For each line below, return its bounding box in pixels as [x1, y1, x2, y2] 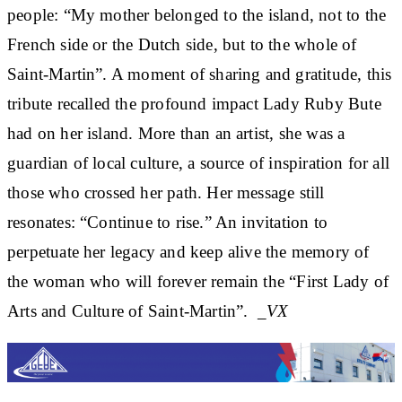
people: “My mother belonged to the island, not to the [7, 4, 387, 24]
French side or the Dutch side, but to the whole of [7, 34, 357, 54]
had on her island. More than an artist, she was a [7, 123, 345, 143]
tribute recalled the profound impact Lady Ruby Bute [7, 93, 381, 113]
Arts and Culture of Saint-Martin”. [7, 301, 258, 320]
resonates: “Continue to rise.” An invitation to [7, 212, 328, 232]
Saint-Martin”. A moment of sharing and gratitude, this [7, 64, 392, 83]
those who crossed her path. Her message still [7, 182, 325, 202]
